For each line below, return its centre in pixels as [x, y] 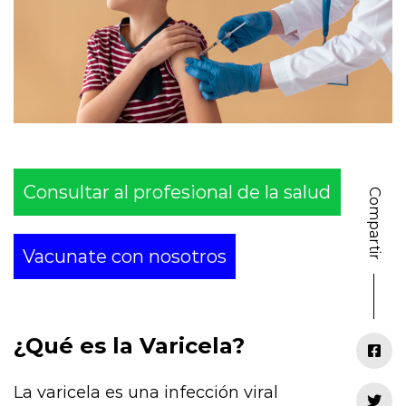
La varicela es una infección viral [146, 392]
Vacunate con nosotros [125, 256]
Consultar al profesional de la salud [177, 192]
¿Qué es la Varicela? [129, 345]
